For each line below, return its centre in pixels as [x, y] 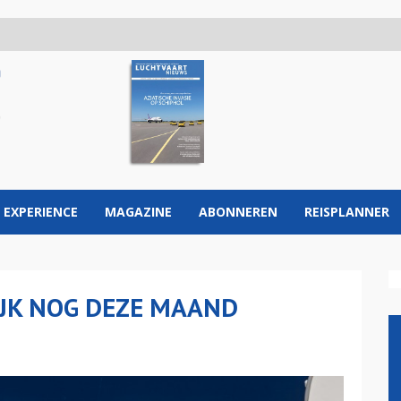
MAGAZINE [138, 212]
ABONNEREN [238, 212]
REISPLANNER [347, 212]
